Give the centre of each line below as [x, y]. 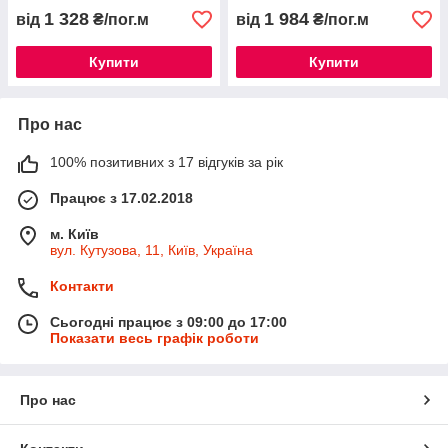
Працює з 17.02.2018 [121, 198]
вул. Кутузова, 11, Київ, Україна [151, 250]
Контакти [82, 286]
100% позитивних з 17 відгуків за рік [166, 162]
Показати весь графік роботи [154, 338]
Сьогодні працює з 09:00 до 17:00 [168, 322]
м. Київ [74, 234]
